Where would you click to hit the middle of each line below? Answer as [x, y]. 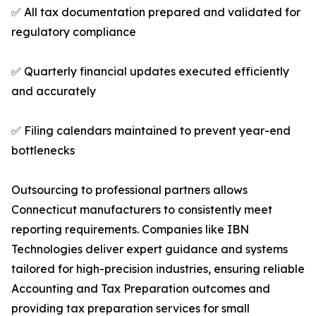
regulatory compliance [74, 32]
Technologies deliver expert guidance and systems [150, 249]
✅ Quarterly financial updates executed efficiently [150, 72]
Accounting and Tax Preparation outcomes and [141, 289]
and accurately [54, 91]
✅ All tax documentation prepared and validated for [156, 12]
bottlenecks [43, 151]
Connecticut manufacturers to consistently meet [142, 210]
